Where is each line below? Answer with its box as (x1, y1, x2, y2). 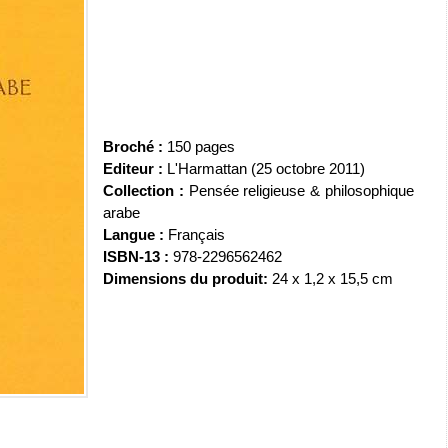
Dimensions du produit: (103, 270, 268, 288)
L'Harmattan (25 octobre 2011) (167, 160, 365, 178)
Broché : (103, 138, 167, 156)
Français (168, 226, 225, 244)
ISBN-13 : (103, 248, 169, 266)
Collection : (103, 182, 184, 200)
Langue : (103, 226, 168, 244)
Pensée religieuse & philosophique (183, 182, 415, 200)
